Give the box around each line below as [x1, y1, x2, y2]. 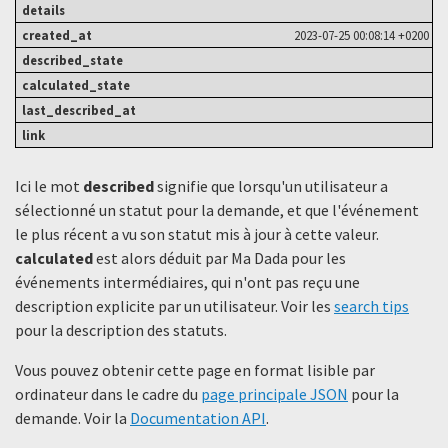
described [83, 175, 154, 196]
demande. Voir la [15, 407, 130, 428]
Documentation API [130, 407, 266, 428]
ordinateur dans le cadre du [15, 383, 201, 404]
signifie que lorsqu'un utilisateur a [154, 175, 388, 196]
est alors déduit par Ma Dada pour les [93, 247, 346, 268]
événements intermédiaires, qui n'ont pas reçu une [15, 271, 360, 292]
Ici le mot [15, 175, 83, 196]
